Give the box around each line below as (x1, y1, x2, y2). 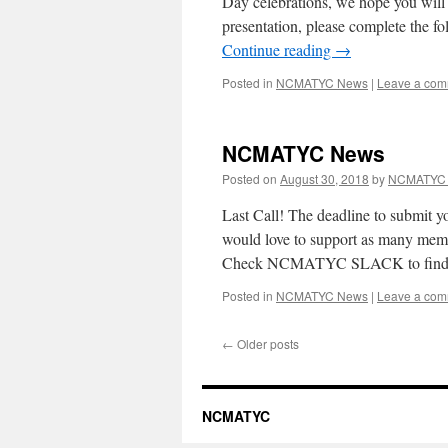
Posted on (222, 170, 277, 187)
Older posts (234, 335, 299, 352)
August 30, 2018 (280, 170, 369, 187)
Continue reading (222, 39, 335, 60)
